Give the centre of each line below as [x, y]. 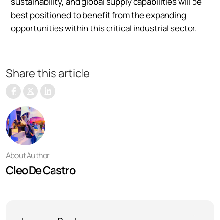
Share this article [48, 73]
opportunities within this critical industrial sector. [104, 28]
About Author [28, 155]
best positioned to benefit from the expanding [98, 15]
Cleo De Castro [41, 170]
